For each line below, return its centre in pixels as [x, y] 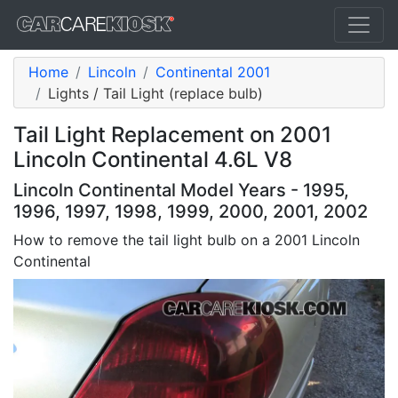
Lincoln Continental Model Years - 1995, [181, 190]
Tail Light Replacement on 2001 [172, 135]
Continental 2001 [213, 72]
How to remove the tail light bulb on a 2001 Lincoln [187, 240]
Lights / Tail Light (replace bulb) [155, 93]
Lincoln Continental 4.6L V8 [153, 159]
